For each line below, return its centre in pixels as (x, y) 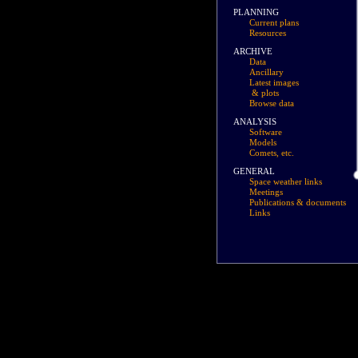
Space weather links (286, 181)
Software (266, 132)
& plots (265, 93)
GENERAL (254, 171)
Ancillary (267, 72)
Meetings (266, 192)
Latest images (274, 82)
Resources (268, 33)
